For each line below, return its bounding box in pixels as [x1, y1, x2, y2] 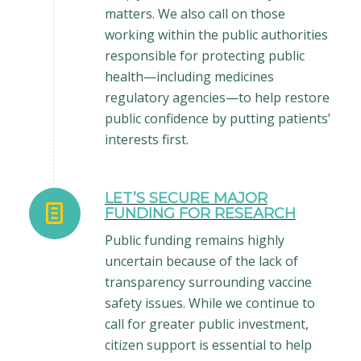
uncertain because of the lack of [104, 251, 298, 270]
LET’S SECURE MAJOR [104, 189, 268, 208]
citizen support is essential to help [104, 335, 312, 354]
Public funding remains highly [104, 230, 284, 249]
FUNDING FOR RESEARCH [104, 205, 296, 223]
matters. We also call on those [104, 4, 285, 23]
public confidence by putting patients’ [104, 109, 330, 127]
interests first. [104, 130, 189, 148]
